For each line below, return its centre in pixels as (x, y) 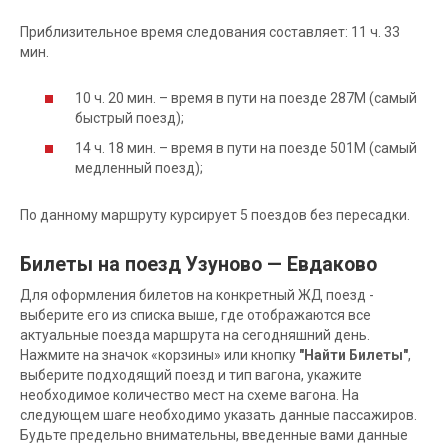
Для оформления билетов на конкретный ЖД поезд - (197, 294)
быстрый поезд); (129, 117)
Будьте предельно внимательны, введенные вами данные (214, 434)
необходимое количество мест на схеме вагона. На (189, 394)
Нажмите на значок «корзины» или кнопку (159, 354)
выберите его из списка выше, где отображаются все (195, 314)
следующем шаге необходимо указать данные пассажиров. (218, 414)
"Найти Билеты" (353, 354)
